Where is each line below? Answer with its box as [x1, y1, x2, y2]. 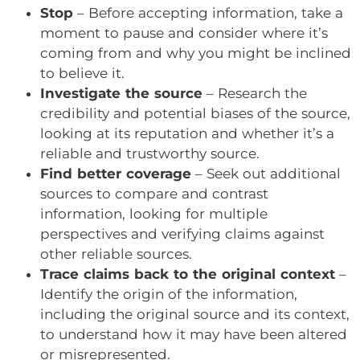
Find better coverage [40, 166, 191, 182]
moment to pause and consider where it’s [40, 25, 328, 42]
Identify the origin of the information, [40, 286, 297, 303]
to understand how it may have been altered [40, 326, 347, 343]
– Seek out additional [191, 166, 341, 182]
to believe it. [40, 65, 129, 82]
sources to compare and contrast [40, 186, 268, 202]
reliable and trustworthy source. [40, 145, 264, 162]
